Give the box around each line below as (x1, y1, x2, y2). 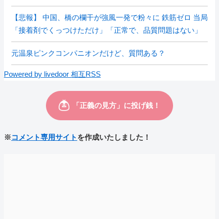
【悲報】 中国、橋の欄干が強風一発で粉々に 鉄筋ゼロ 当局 (11, 13, 208, 22)
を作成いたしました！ (77, 133, 151, 141)
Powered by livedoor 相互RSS (4, 70, 101, 78)
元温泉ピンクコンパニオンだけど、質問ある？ (11, 49, 165, 57)
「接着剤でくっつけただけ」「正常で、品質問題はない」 (11, 26, 202, 34)
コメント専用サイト (11, 133, 77, 141)
